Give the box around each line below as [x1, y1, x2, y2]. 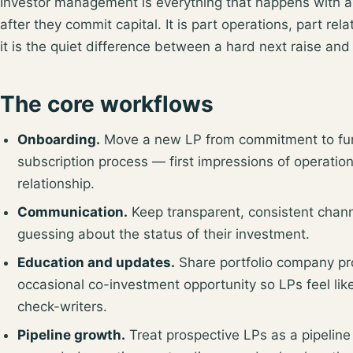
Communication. [17, 203, 128, 220]
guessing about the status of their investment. [17, 225, 310, 242]
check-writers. [17, 298, 107, 314]
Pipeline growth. [17, 326, 125, 343]
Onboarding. [17, 131, 100, 147]
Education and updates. [17, 254, 175, 270]
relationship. [17, 175, 95, 191]
